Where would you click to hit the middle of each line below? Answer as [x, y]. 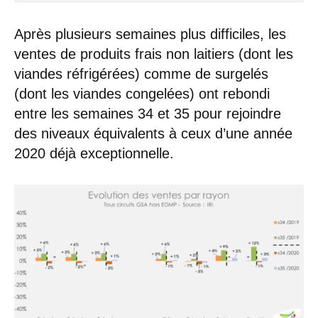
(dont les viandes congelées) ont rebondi [142, 93]
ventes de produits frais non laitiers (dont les [154, 54]
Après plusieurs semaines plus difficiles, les [150, 34]
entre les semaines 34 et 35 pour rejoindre [148, 113]
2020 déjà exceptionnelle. [94, 153]
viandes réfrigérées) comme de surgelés [141, 73]
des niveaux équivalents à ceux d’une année [153, 133]
